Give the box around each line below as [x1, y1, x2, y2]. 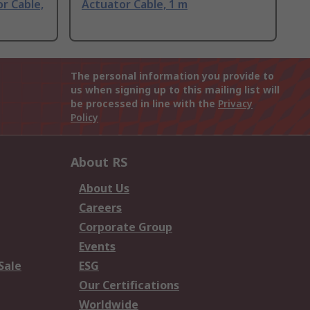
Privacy [218, 97, 253, 111]
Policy [71, 111, 98, 125]
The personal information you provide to [71, 69, 274, 83]
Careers [79, 200, 122, 216]
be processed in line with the [71, 97, 218, 111]
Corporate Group [79, 219, 172, 235]
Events [79, 239, 116, 255]
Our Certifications [79, 277, 179, 293]
